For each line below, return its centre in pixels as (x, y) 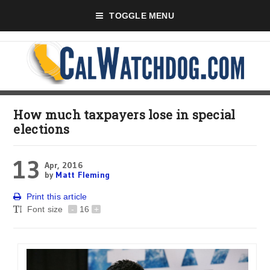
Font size (46, 209)
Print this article (57, 196)
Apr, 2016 (63, 165)
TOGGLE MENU (142, 16)
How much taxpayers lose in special (124, 115)
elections (42, 129)
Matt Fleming (83, 175)
